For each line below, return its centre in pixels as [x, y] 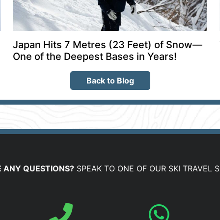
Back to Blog [110, 81]
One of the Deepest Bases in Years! [95, 57]
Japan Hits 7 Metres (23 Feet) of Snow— [107, 45]
